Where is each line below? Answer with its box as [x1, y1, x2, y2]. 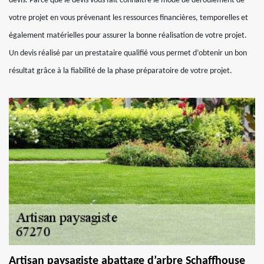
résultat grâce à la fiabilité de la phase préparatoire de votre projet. [9, 67, 232, 75]
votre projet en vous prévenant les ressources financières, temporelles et [9, 14, 248, 22]
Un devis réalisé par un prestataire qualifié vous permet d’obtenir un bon [9, 49, 247, 58]
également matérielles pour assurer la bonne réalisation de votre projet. [9, 31, 247, 40]
